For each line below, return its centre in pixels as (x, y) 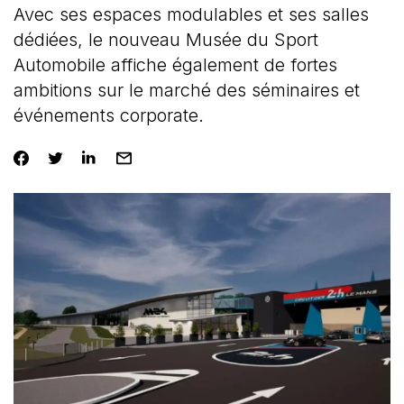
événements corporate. (108, 115)
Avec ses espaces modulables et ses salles (191, 14)
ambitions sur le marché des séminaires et (186, 90)
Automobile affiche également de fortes (175, 65)
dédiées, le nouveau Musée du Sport (165, 40)
